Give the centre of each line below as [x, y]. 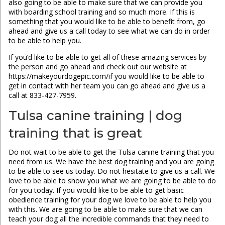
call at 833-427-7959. [42, 95]
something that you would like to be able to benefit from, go [107, 22]
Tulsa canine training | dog [95, 116]
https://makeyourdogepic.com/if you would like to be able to [106, 76]
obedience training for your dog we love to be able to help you [110, 200]
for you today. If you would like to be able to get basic [96, 190]
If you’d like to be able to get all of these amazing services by [107, 57]
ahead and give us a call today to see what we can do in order [109, 31]
